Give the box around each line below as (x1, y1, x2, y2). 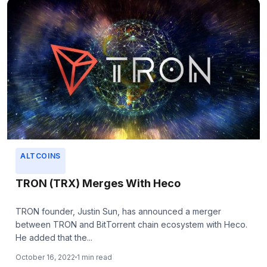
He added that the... (15, 232, 92, 243)
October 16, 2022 (15, 253, 75, 262)
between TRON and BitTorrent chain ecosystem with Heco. (15, 219, 247, 230)
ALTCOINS (20, 151, 61, 161)
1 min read (77, 253, 112, 262)
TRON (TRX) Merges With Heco (15, 177, 181, 190)
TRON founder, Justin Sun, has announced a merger (15, 206, 221, 217)
